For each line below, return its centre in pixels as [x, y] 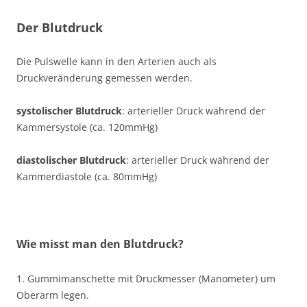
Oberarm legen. [53, 295]
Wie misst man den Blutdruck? [100, 244]
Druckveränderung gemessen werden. [105, 78]
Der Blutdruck [60, 27]
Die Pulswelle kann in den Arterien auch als [116, 61]
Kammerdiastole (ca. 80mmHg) [87, 176]
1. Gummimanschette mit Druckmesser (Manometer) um [146, 279]
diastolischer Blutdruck [71, 160]
